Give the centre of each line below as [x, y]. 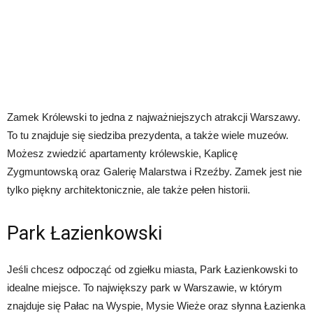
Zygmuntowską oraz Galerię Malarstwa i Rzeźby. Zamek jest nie [154, 171]
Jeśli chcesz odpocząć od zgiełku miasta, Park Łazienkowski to [152, 269]
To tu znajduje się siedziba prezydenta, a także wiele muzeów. [148, 135]
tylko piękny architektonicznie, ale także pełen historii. [129, 189]
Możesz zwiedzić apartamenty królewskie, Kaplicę [122, 153]
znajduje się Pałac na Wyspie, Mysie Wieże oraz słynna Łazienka [156, 305]
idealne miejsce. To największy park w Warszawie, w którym [145, 287]
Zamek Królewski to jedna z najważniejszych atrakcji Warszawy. [154, 117]
